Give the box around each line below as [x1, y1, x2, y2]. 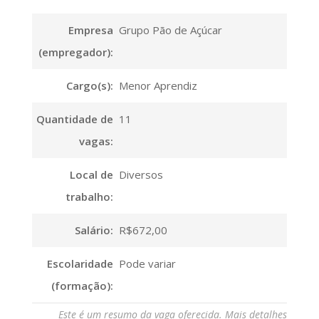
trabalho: [65, 189, 113, 204]
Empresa [68, 22, 113, 37]
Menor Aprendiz [118, 78, 197, 93]
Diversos [118, 167, 163, 182]
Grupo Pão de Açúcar [118, 22, 222, 37]
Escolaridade [46, 256, 113, 271]
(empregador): [38, 44, 113, 59]
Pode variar [118, 256, 176, 271]
